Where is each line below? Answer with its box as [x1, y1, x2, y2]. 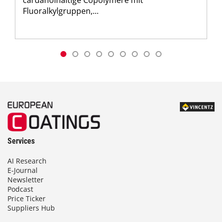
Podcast [7, 184, 33, 194]
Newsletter [7, 175, 44, 185]
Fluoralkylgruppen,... [23, 5, 99, 16]
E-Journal [7, 166, 38, 175]
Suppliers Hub [7, 203, 55, 213]
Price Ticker [7, 194, 46, 204]
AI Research [7, 156, 47, 166]
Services [7, 136, 35, 146]
